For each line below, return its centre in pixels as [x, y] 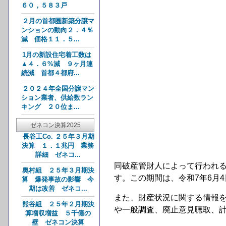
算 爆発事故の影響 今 [58, 180]
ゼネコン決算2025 [55, 125]
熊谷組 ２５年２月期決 [58, 204]
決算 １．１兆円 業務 [58, 146]
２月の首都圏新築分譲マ [58, 21]
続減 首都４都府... [50, 73]
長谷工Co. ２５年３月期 [58, 137]
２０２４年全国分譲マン [58, 89]
